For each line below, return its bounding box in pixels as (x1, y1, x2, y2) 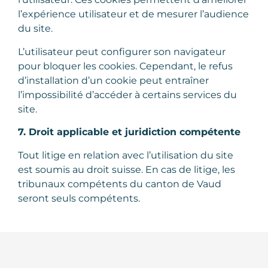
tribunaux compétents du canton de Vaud (18, 178, 221, 190)
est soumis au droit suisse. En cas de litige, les (18, 163, 235, 175)
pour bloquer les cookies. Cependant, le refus (18, 60, 233, 72)
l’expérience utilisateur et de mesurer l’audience (18, 8, 249, 20)
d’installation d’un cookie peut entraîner (18, 74, 209, 86)
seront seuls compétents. (18, 192, 140, 204)
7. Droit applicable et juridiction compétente (18, 126, 240, 138)
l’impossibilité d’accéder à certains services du (18, 89, 237, 100)
